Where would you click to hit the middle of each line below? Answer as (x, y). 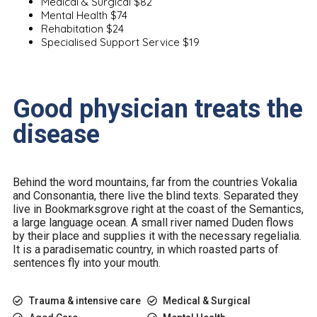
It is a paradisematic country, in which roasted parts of (146, 249)
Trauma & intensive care (85, 300)
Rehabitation (72, 28)
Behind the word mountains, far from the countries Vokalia (155, 182)
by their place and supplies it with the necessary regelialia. (157, 236)
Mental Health (74, 15)
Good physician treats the (158, 109)
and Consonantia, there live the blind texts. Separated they (156, 195)
